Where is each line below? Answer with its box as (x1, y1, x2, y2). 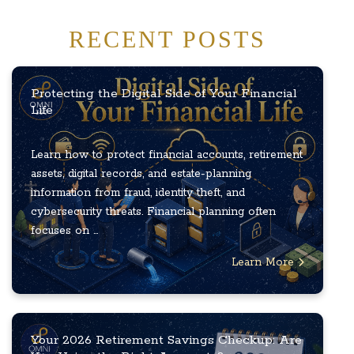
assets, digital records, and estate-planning (31, 167, 251, 182)
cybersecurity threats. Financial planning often (31, 205, 276, 220)
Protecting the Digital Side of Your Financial (31, 85, 297, 103)
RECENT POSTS (69, 26, 266, 53)
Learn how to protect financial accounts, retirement (31, 148, 303, 163)
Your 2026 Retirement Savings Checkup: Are (31, 332, 302, 349)
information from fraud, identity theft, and (31, 186, 245, 201)
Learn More (232, 255, 298, 270)
